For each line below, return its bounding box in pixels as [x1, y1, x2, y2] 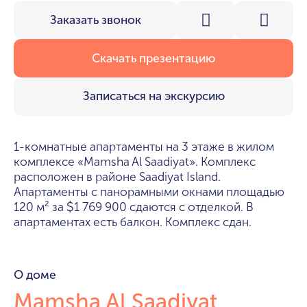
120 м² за [14, 199, 66, 214]
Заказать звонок [49, 12, 141, 27]
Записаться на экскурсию [82, 89, 225, 104]
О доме [14, 267, 56, 282]
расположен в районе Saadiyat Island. [14, 169, 221, 184]
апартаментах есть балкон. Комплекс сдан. [14, 214, 251, 230]
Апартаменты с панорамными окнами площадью [14, 184, 284, 199]
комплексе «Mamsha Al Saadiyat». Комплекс [14, 154, 256, 169]
